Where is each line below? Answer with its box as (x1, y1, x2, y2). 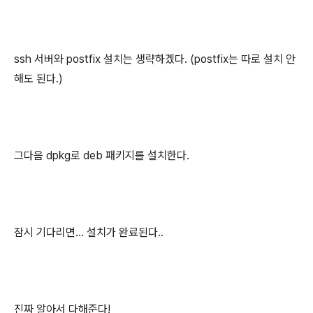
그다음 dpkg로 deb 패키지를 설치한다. (14, 149, 189, 162)
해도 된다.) (14, 72, 63, 85)
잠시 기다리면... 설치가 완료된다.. (14, 226, 163, 239)
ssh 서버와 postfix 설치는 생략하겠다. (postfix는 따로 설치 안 (14, 52, 296, 66)
